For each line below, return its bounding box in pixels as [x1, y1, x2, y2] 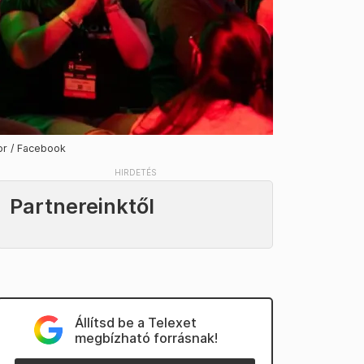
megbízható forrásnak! [74, 330, 218, 346]
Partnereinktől [10, 194, 154, 219]
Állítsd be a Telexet [74, 314, 197, 331]
